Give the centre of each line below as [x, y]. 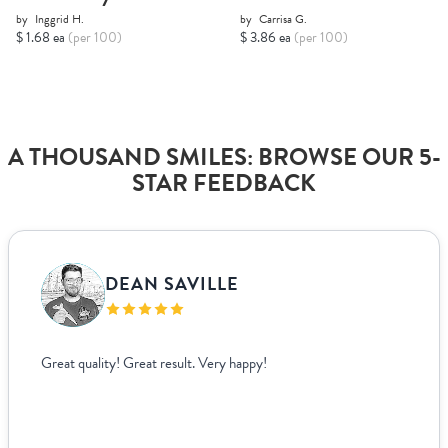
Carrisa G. [283, 19]
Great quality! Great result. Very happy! [154, 363]
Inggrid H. [59, 19]
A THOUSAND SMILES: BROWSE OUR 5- [224, 157]
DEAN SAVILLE [172, 283]
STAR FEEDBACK [224, 183]
